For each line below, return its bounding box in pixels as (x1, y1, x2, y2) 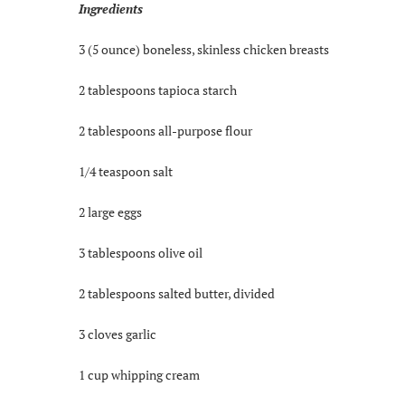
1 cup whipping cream (79, 365, 200, 383)
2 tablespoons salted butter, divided (79, 284, 275, 302)
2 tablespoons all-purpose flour (79, 121, 252, 139)
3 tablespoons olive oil (79, 243, 202, 261)
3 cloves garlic (79, 325, 156, 343)
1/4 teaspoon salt (79, 162, 173, 180)
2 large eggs (79, 202, 142, 221)
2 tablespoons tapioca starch (79, 80, 237, 99)
